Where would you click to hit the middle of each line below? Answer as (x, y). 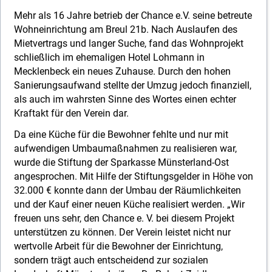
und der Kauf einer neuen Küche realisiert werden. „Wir (129, 204)
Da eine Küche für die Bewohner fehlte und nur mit (121, 134)
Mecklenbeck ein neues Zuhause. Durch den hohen (122, 71)
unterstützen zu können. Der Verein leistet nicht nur (122, 232)
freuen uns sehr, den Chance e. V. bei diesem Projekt (124, 218)
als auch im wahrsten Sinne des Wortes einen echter (125, 99)
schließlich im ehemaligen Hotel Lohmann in (109, 57)
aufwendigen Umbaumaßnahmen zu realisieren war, (125, 148)
